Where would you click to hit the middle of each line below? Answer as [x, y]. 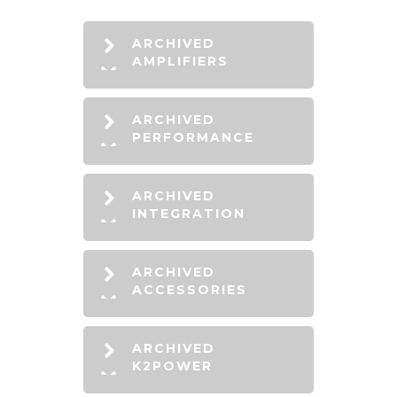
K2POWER [172, 366]
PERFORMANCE [193, 138]
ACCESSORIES [190, 290]
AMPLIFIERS [180, 62]
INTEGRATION [189, 214]
